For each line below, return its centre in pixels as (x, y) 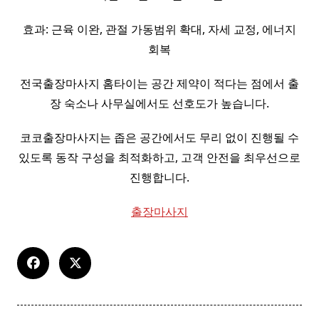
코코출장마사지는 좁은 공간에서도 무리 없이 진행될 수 (159, 138)
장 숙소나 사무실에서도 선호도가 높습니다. (159, 104)
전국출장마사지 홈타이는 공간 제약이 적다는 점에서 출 (159, 84)
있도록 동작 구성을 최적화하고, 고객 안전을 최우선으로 (159, 158)
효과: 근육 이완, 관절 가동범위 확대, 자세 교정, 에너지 (159, 30)
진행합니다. (159, 178)
